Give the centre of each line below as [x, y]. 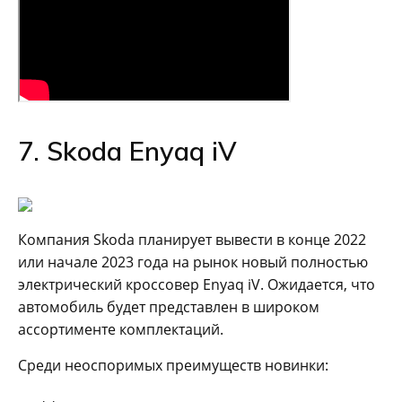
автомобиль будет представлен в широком [169, 306]
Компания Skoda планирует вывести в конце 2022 [192, 239]
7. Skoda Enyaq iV [127, 150]
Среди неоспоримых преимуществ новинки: [173, 365]
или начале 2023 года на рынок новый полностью [193, 262]
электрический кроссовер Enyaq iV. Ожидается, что [197, 284]
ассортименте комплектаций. [121, 329]
